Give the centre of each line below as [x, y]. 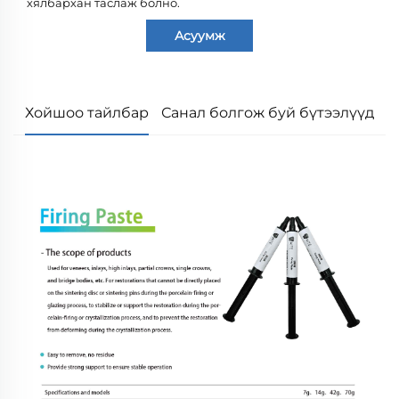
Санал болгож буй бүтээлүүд [267, 112]
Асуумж [199, 35]
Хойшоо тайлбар [87, 112]
